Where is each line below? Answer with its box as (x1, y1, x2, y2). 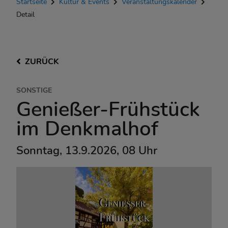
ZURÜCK (25, 56, 59, 67)
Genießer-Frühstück (16, 96, 200, 123)
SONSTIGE (16, 85, 52, 95)
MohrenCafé (202, 171, 209, 199)
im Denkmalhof (16, 115, 158, 142)
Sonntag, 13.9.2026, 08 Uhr (16, 143, 157, 158)
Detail (16, 9, 35, 19)
